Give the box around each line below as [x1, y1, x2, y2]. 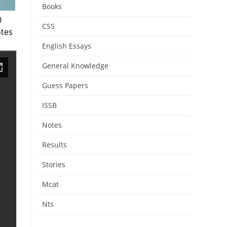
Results [42, 140, 67, 149]
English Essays [42, 41, 91, 51]
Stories [42, 160, 65, 169]
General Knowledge [42, 61, 108, 70]
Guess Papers [42, 81, 88, 90]
